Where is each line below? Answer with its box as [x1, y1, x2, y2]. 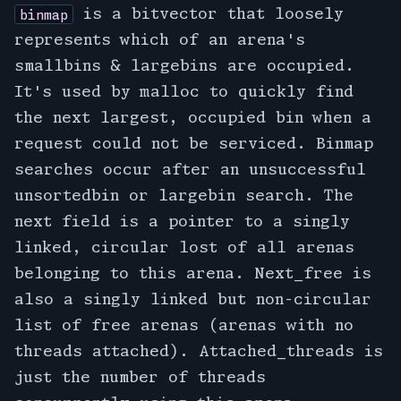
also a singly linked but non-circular [14, 290, 371, 308]
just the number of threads [14, 368, 266, 386]
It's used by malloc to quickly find [14, 82, 354, 100]
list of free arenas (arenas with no [14, 316, 354, 334]
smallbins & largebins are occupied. [14, 56, 354, 74]
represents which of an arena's [14, 30, 305, 48]
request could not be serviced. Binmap [14, 134, 373, 152]
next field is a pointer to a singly [14, 212, 350, 230]
